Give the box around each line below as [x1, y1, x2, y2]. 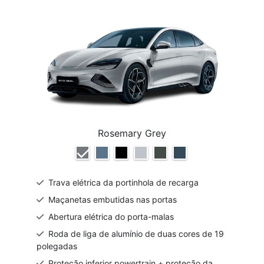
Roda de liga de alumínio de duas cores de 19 [48, 229, 224, 239]
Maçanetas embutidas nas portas [48, 194, 177, 205]
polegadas [37, 241, 77, 252]
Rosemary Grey [98, 127, 166, 139]
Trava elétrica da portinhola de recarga [48, 177, 199, 188]
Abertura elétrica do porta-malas [48, 212, 174, 222]
